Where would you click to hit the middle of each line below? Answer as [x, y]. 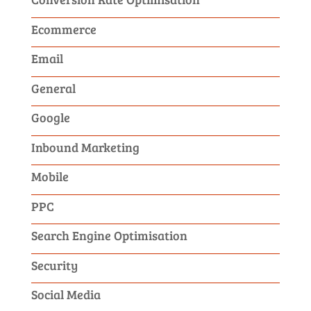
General [53, 88]
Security [54, 265]
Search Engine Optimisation [109, 236]
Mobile [50, 177]
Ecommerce [64, 29]
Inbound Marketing [85, 147]
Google [50, 118]
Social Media [66, 295]
